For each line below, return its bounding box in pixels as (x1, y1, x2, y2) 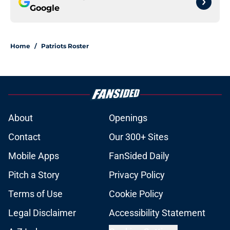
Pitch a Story (8, 169, 60, 181)
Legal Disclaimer (8, 207, 76, 219)
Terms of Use (8, 188, 63, 200)
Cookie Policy (109, 188, 163, 200)
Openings (109, 112, 147, 124)
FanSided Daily (109, 150, 169, 162)
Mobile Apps (8, 150, 59, 162)
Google (30, 3, 60, 13)
